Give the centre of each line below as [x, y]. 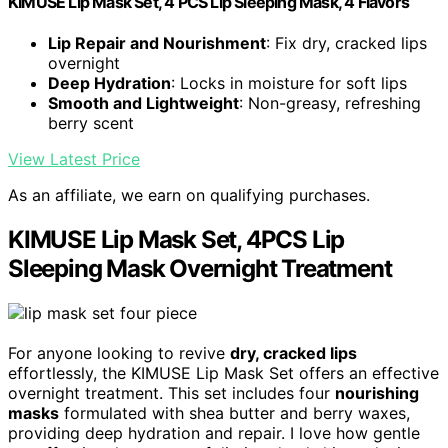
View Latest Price [74, 158]
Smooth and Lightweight [143, 102]
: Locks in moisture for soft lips [289, 82]
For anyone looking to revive [119, 352]
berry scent [91, 122]
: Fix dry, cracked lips [346, 42]
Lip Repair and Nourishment [157, 42]
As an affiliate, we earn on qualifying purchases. [189, 194]
